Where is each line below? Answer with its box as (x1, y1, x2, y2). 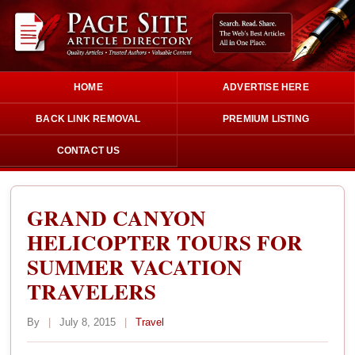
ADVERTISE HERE (223, 81, 309, 93)
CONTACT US (56, 144, 120, 156)
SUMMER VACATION (27, 250, 243, 282)
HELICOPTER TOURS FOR (27, 226, 303, 258)
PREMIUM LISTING (223, 113, 309, 124)
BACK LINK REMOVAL (36, 113, 141, 124)
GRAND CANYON (27, 201, 207, 233)
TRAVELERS (27, 275, 157, 307)
